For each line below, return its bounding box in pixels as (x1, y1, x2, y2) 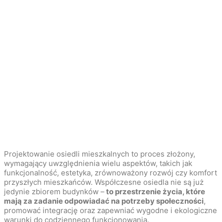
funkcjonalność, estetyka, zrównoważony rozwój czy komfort (4, 167, 217, 177)
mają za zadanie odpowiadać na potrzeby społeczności (4, 196, 204, 206)
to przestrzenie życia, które (105, 186, 205, 196)
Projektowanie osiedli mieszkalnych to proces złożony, (4, 149, 195, 159)
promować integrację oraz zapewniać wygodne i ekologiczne (4, 205, 217, 215)
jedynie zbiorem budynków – (4, 186, 105, 196)
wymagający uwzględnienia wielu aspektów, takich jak (4, 158, 192, 168)
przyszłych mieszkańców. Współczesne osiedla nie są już (4, 177, 204, 187)
